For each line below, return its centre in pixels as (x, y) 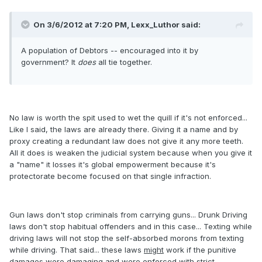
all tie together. (124, 62)
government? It (49, 62)
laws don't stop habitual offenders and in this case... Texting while (131, 227)
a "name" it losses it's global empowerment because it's (113, 165)
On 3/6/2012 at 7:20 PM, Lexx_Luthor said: (117, 25)
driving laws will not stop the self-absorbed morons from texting (127, 238)
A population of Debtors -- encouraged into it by (110, 51)
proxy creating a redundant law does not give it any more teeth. (126, 141)
